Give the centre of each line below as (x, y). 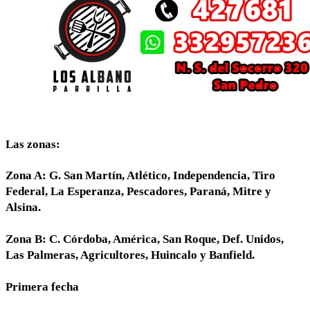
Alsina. (23, 208)
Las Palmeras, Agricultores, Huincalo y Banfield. (130, 255)
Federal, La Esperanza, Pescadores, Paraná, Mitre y (138, 192)
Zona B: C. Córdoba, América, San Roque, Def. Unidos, (145, 239)
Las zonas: (33, 144)
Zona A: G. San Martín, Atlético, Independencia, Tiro (140, 176)
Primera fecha (42, 286)
